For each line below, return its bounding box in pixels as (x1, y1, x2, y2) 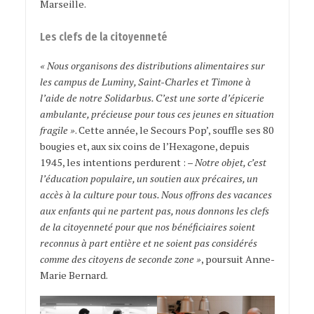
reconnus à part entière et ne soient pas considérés (39, 236, 257, 250)
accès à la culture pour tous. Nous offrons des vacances (39, 188, 272, 202)
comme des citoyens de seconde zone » (39, 252, 201, 266)
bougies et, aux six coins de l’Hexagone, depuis (39, 139, 250, 153)
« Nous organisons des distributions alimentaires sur (39, 59, 265, 73)
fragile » (39, 123, 75, 137)
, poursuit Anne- (200, 252, 275, 266)
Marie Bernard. (39, 268, 108, 282)
